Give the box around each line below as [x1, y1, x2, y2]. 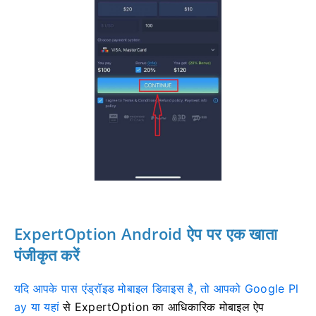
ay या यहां [14, 299, 59, 314]
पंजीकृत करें [14, 243, 80, 265]
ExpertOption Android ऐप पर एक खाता [14, 222, 277, 244]
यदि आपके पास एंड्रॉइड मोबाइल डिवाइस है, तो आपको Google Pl [14, 281, 299, 296]
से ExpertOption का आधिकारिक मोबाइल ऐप [59, 299, 265, 314]
